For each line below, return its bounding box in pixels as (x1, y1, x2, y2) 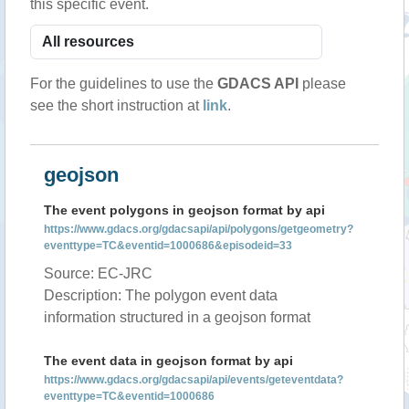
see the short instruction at (30, 98, 203, 113)
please (299, 76, 346, 91)
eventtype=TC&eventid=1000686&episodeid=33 (44, 239, 292, 252)
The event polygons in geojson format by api (44, 203, 325, 217)
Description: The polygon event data (44, 288, 278, 303)
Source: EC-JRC (44, 266, 152, 281)
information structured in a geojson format (44, 309, 310, 325)
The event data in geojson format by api (44, 353, 293, 368)
